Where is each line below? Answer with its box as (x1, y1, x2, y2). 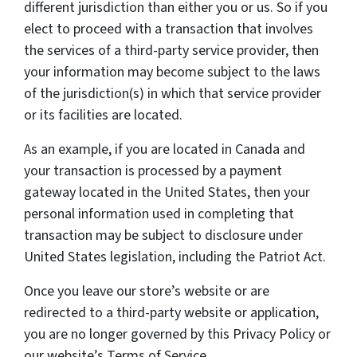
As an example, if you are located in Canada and (24, 139, 305, 160)
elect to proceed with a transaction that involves (24, 19, 313, 40)
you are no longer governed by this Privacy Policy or (24, 324, 331, 345)
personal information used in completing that (24, 204, 294, 225)
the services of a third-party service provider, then (24, 41, 319, 61)
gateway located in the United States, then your (24, 182, 310, 203)
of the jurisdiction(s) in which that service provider (24, 84, 321, 104)
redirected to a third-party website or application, (24, 303, 319, 324)
